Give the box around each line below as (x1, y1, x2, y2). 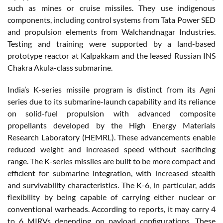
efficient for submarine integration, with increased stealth (7, 168, 216, 178)
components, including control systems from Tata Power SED (7, 14, 216, 24)
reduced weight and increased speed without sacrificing (7, 144, 216, 154)
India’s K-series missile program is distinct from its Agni (7, 84, 216, 94)
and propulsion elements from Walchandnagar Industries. (7, 26, 216, 36)
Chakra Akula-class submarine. (7, 62, 112, 72)
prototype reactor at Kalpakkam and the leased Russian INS (7, 50, 216, 60)
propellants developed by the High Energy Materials (7, 120, 216, 130)
